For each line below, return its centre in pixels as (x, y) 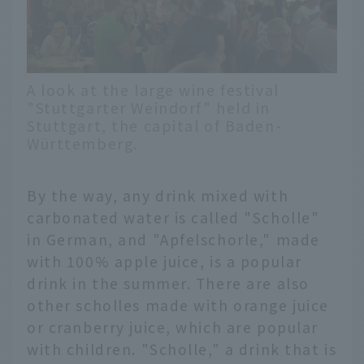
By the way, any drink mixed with (158, 196)
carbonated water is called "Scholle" (173, 218)
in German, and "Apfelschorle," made (173, 240)
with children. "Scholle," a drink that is (182, 349)
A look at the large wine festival (153, 89)
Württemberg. (82, 143)
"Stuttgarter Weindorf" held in (149, 107)
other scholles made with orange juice (178, 305)
